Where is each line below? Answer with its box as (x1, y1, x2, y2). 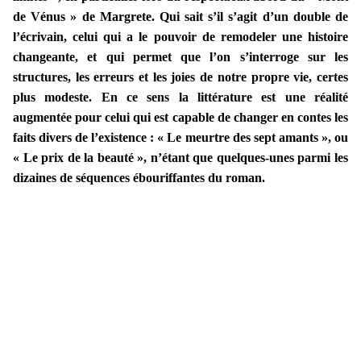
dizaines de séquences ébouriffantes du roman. (13, 171, 265, 185)
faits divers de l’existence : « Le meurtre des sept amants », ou (13, 131, 348, 145)
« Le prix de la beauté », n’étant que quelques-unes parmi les (13, 151, 348, 165)
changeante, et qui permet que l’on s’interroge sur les (13, 50, 348, 64)
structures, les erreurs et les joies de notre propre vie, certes (13, 70, 348, 85)
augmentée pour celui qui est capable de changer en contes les (13, 110, 348, 125)
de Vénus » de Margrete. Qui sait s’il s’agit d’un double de (13, 10, 348, 24)
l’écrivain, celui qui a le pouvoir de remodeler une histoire (13, 30, 348, 44)
